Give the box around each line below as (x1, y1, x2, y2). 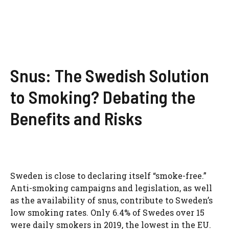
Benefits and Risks (10, 107, 142, 129)
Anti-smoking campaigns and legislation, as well (10, 182, 212, 193)
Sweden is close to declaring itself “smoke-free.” (10, 170, 207, 181)
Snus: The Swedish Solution (10, 64, 209, 86)
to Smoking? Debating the (10, 85, 195, 107)
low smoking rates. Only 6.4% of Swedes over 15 (10, 207, 204, 218)
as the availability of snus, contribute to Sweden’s (10, 194, 213, 205)
